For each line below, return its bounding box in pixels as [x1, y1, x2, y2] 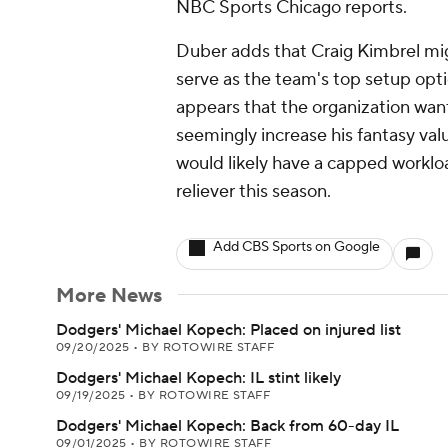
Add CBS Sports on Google [213, 238, 380, 256]
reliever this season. [176, 180, 331, 203]
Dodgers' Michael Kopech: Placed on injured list [56, 320, 401, 340]
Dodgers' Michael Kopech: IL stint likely [56, 368, 341, 388]
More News [56, 283, 162, 309]
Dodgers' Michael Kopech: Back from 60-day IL [56, 416, 399, 436]
